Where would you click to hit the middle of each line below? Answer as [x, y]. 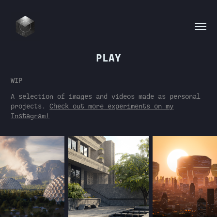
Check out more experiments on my [112, 106]
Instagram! [30, 116]
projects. [30, 106]
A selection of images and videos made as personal [106, 97]
